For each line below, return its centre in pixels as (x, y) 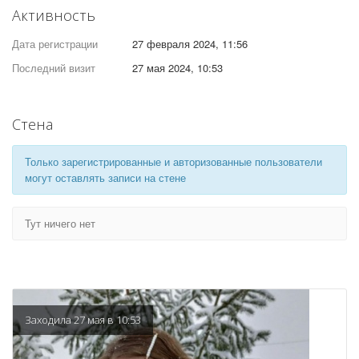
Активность (54, 15)
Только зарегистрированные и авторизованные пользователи (173, 161)
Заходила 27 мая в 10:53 (83, 320)
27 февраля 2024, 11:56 (190, 44)
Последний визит (54, 68)
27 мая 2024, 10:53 (177, 68)
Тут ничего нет (60, 223)
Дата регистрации (55, 44)
